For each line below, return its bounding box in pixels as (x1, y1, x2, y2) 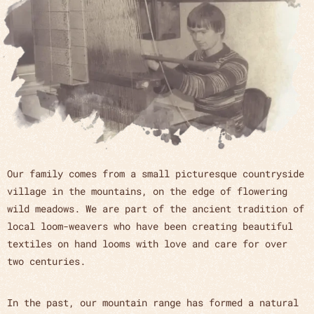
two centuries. (7, 254, 86, 268)
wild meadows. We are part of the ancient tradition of (7, 201, 304, 215)
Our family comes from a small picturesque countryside (7, 166, 304, 180)
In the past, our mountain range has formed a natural (7, 296, 299, 310)
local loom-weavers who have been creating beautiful (7, 219, 293, 233)
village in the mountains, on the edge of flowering (7, 184, 287, 198)
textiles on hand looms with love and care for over (7, 236, 287, 250)
